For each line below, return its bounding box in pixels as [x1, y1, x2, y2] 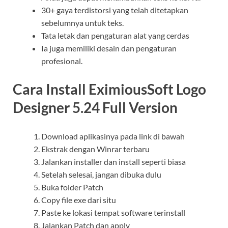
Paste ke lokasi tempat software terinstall [41, 207, 185, 217]
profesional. [41, 56, 82, 66]
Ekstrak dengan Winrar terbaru [41, 144, 150, 154]
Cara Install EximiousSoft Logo [13, 80, 206, 98]
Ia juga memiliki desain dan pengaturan [41, 43, 177, 53]
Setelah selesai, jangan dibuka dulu [41, 169, 161, 179]
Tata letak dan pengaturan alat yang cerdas [41, 31, 189, 41]
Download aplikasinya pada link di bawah [41, 131, 185, 141]
